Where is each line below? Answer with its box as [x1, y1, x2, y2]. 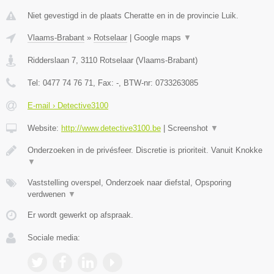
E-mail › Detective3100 [28, 100, 108, 110]
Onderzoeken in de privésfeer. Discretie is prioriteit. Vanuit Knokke [28, 145, 262, 155]
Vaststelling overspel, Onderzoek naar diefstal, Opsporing [28, 177, 231, 187]
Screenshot [168, 123, 210, 133]
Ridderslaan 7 [28, 55, 76, 65]
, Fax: [93, 78, 116, 87]
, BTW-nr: [119, 78, 155, 87]
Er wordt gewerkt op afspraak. [28, 210, 133, 220]
